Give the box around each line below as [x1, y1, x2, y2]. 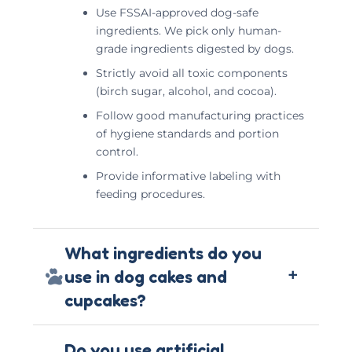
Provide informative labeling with [96, 168, 280, 183]
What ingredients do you [64, 242, 262, 263]
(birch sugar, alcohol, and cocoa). [96, 83, 277, 98]
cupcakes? [64, 289, 146, 310]
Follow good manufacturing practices [96, 108, 304, 123]
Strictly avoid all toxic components [96, 65, 288, 80]
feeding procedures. [96, 186, 205, 201]
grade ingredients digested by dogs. [96, 41, 294, 56]
